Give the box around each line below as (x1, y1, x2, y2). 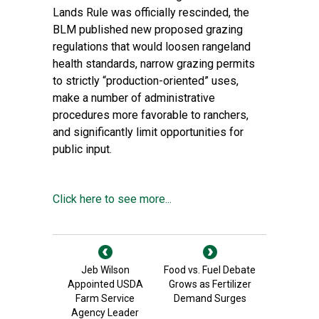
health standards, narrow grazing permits (53, 57, 255, 70)
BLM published (53, 23, 131, 36)
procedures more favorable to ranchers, (53, 108, 249, 122)
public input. (53, 142, 112, 156)
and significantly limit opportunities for (53, 125, 244, 139)
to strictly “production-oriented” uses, (53, 74, 239, 88)
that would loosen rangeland (108, 40, 251, 53)
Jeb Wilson (80, 264, 130, 276)
